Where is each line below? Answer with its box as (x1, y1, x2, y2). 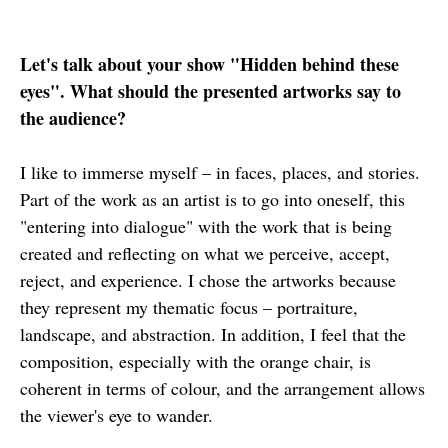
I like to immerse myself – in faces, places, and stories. (20, 160, 420, 184)
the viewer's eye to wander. (20, 403, 213, 427)
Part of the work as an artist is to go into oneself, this (20, 187, 405, 211)
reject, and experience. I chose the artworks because (20, 268, 396, 292)
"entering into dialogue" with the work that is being (20, 214, 392, 238)
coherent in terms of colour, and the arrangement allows (20, 376, 425, 400)
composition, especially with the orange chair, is (20, 349, 371, 373)
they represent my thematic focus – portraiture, (20, 295, 358, 319)
